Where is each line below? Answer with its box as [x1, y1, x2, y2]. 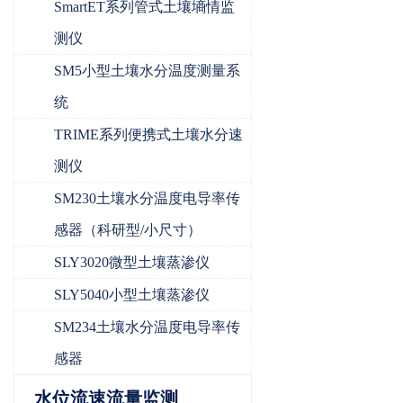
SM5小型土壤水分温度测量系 [54, 63, 240, 79]
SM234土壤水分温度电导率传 [54, 319, 240, 336]
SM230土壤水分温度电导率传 [54, 191, 240, 207]
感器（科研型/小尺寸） [54, 222, 201, 238]
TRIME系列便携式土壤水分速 [54, 127, 243, 143]
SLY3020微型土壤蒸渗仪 [54, 255, 210, 271]
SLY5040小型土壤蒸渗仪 [54, 287, 210, 303]
